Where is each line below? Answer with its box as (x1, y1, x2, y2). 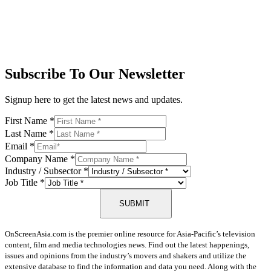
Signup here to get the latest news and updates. (5, 94, 183, 105)
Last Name (5, 128, 49, 139)
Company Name (5, 153, 70, 164)
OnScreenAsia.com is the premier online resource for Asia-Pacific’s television (5, 229, 255, 238)
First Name (5, 115, 50, 126)
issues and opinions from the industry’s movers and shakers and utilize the (5, 250, 246, 260)
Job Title (5, 177, 40, 188)
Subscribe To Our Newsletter (5, 66, 185, 82)
